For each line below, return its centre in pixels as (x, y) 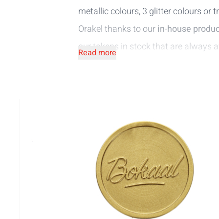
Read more (97, 53)
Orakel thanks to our (117, 29)
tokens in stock (122, 47)
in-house (173, 29)
